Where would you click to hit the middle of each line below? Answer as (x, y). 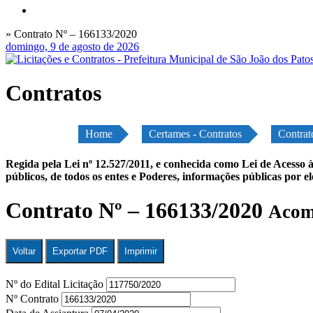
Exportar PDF (80, 251)
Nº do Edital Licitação (56, 284)
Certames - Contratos (195, 133)
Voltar (24, 251)
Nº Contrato (34, 298)
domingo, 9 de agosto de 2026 (72, 46)
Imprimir (141, 251)
